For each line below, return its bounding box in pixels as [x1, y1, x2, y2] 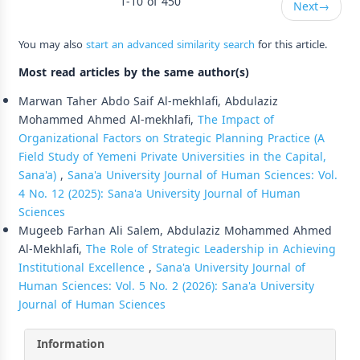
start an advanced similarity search [86, 34, 255, 55]
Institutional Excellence [18, 256, 149, 279]
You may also [18, 34, 86, 55]
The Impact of [198, 108, 274, 131]
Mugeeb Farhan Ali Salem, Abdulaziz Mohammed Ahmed [18, 219, 332, 242]
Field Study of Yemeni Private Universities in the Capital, [18, 145, 326, 168]
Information [37, 333, 104, 355]
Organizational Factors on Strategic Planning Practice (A [18, 127, 325, 149]
